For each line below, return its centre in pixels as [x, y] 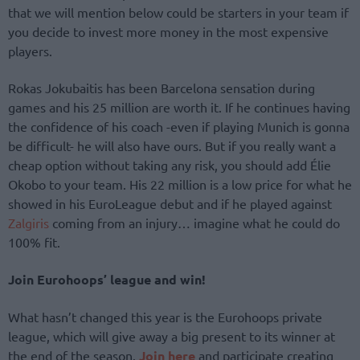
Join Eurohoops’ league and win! [107, 280]
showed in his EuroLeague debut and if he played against [170, 203]
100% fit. [34, 242]
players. [30, 50]
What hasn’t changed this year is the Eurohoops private [165, 317]
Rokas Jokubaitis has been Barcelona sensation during [162, 88]
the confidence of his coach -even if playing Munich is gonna [179, 126]
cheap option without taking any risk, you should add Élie [170, 165]
